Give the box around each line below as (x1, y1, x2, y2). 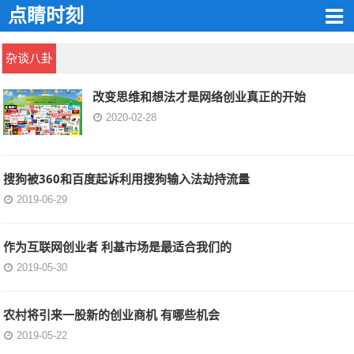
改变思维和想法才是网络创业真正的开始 (92, 88, 306, 104)
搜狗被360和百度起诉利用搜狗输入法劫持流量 (3, 170, 250, 186)
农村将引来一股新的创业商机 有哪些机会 (3, 306, 220, 322)
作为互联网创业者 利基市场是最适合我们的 (3, 238, 232, 254)
